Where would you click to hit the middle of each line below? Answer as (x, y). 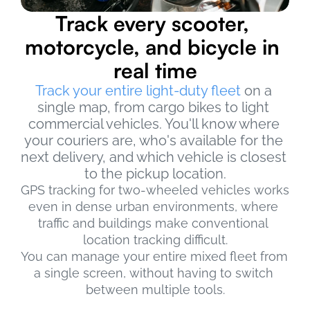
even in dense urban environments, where (153, 207)
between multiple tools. (155, 290)
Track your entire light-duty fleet (138, 91)
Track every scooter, (152, 23)
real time (155, 70)
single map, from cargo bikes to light (153, 107)
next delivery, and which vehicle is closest (154, 157)
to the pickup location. (155, 174)
